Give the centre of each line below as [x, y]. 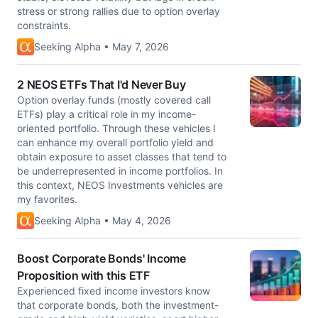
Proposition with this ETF [83, 275]
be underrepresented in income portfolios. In [120, 171]
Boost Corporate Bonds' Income [102, 258]
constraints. [44, 25]
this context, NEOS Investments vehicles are [120, 185]
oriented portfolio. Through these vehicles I [116, 128]
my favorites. [47, 199]
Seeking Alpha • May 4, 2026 [103, 220]
